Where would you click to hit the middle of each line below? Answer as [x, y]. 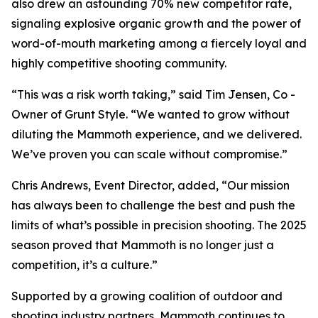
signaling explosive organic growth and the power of [156, 23]
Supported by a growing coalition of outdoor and [147, 296]
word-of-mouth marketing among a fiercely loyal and [159, 43]
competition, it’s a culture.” [84, 265]
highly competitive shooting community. [119, 63]
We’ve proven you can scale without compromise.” [149, 154]
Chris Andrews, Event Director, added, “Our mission [150, 185]
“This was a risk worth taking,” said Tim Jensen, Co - [153, 94]
